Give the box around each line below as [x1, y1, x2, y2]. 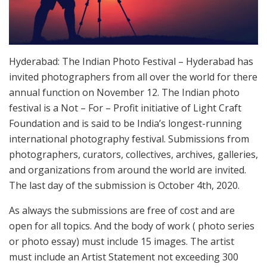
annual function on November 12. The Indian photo [9, 85, 240, 99]
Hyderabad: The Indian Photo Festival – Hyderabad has [9, 54, 253, 68]
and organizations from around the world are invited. [9, 163, 246, 176]
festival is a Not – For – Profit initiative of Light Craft [9, 101, 241, 114]
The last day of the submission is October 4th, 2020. [9, 178, 240, 192]
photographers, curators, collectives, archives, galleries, [9, 147, 258, 161]
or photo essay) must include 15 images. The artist [9, 234, 234, 248]
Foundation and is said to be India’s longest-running [9, 116, 242, 130]
